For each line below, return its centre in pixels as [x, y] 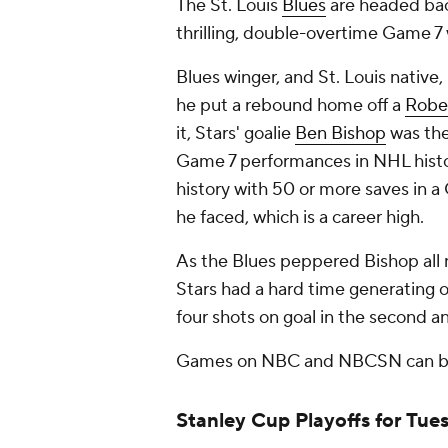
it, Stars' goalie [235, 133]
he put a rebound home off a [290, 105]
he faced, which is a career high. [300, 217]
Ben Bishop [340, 133]
